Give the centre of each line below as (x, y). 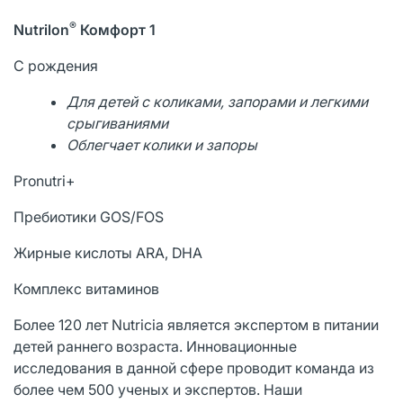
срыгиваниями (118, 123)
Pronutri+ (44, 180)
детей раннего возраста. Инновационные (155, 346)
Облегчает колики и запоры (162, 144)
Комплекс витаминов (88, 288)
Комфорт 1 (116, 29)
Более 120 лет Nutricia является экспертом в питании (196, 324)
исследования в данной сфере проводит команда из (194, 367)
